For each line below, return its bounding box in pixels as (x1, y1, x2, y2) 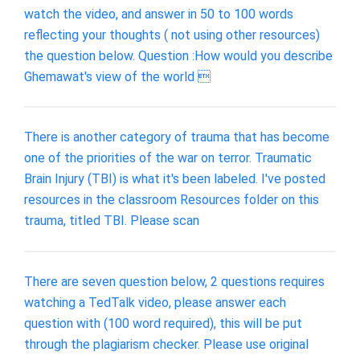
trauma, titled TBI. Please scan (24, 213, 199, 229)
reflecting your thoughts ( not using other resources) (24, 27, 320, 43)
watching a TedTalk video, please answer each (24, 294, 286, 310)
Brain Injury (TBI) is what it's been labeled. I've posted (24, 171, 325, 187)
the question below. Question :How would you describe (24, 47, 333, 63)
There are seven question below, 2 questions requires (24, 273, 325, 289)
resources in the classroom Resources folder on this (24, 192, 319, 208)
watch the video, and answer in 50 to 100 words (24, 6, 293, 22)
